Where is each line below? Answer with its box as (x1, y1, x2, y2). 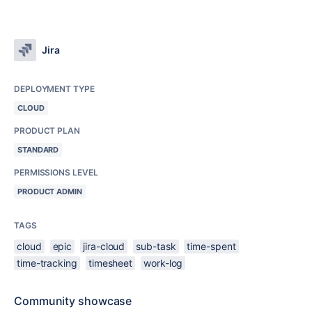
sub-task (136, 240, 176, 252)
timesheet (88, 256, 133, 269)
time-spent (187, 240, 236, 252)
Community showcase (14, 293, 132, 308)
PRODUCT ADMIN (17, 186, 82, 196)
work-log (143, 256, 183, 269)
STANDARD (17, 144, 59, 155)
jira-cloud (83, 240, 125, 252)
